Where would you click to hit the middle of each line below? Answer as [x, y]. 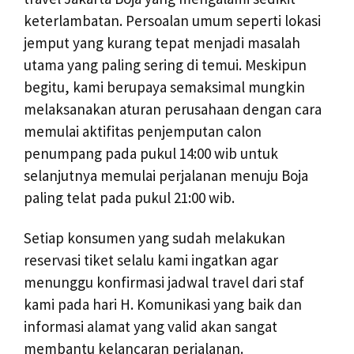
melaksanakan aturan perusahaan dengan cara [173, 109]
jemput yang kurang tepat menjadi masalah [162, 43]
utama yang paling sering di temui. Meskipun [165, 65]
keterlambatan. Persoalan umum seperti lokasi [172, 21]
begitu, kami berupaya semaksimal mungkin [164, 87]
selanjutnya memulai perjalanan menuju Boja [166, 176]
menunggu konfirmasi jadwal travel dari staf [164, 282]
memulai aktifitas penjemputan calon [143, 132]
